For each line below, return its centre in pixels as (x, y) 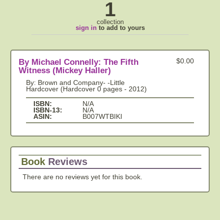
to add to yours (121, 28)
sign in (86, 28)
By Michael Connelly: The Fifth (79, 62)
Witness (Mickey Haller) (65, 70)
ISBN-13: (48, 110)
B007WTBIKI (102, 117)
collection (110, 22)
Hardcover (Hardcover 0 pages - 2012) (86, 89)
